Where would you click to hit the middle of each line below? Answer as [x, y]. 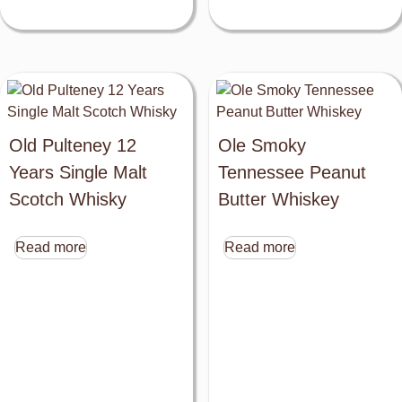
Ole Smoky [262, 145]
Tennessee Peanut [292, 172]
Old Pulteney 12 [73, 145]
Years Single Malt [78, 172]
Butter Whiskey [278, 199]
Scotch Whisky [68, 199]
